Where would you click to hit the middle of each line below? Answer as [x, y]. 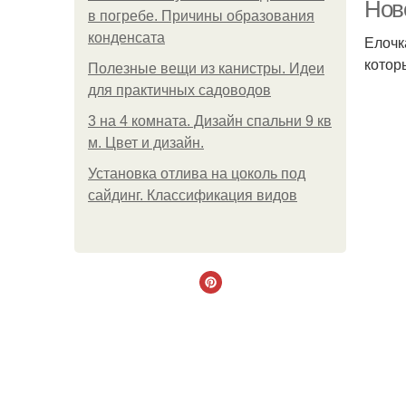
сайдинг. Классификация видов [193, 195]
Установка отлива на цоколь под [197, 174]
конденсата [126, 38]
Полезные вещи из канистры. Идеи [206, 68]
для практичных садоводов [179, 90]
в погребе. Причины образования [201, 16]
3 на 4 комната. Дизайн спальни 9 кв [210, 121]
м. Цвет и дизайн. [146, 143]
